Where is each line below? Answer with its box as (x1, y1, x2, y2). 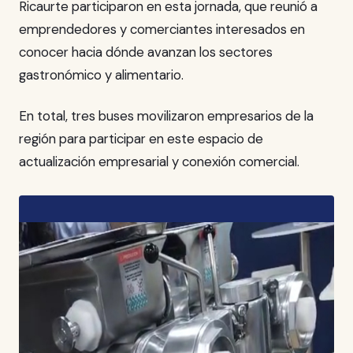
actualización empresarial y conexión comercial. (19, 153, 299, 171)
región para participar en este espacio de (19, 130, 263, 148)
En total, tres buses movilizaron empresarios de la (19, 107, 314, 125)
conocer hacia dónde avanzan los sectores (19, 43, 273, 61)
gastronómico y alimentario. (19, 66, 184, 84)
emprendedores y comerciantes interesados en (19, 20, 305, 39)
